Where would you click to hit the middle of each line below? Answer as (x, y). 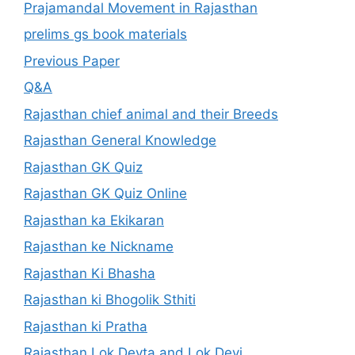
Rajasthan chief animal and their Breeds (151, 114)
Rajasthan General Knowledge (120, 141)
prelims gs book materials (105, 34)
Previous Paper (72, 61)
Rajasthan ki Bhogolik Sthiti (110, 300)
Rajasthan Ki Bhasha (90, 273)
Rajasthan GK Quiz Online (105, 194)
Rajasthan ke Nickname (99, 247)
